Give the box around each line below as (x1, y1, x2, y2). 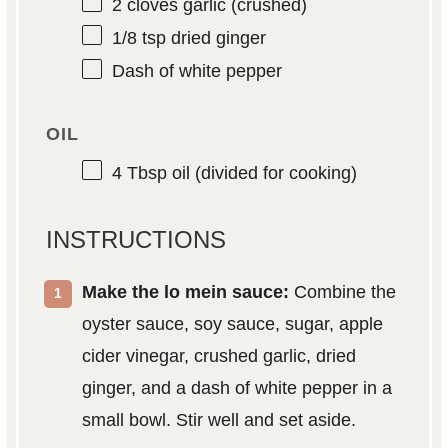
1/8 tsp (111, 28, 166, 49)
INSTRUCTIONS (45, 225, 226, 253)
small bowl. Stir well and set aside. (81, 409, 356, 430)
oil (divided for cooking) (166, 162, 357, 183)
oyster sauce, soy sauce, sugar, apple (81, 313, 383, 334)
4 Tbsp (111, 162, 167, 183)
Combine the (288, 281, 396, 302)
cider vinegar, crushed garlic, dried (81, 345, 356, 366)
